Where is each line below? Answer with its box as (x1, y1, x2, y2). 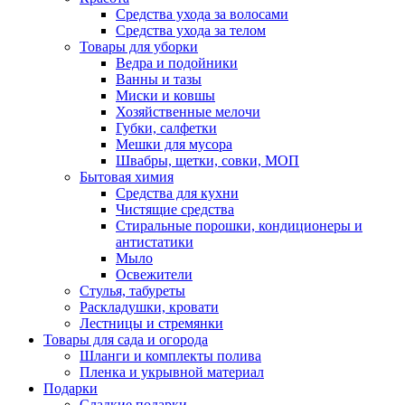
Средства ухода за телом (116, 22, 266, 38)
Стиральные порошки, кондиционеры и (116, 217, 363, 233)
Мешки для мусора (116, 136, 232, 152)
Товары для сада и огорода (43, 331, 208, 347)
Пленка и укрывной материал (80, 363, 264, 380)
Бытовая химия (80, 168, 174, 184)
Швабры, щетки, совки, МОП (116, 152, 299, 168)
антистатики (116, 233, 193, 250)
